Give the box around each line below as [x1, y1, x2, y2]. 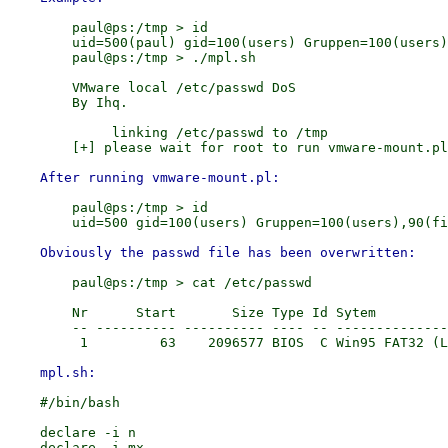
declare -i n [8, 425, 136, 440]
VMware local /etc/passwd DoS [8, 80, 296, 95]
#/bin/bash [8, 395, 120, 410]
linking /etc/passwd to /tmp [8, 125, 328, 140]
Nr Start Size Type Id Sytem [8, 305, 376, 320]
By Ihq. [8, 95, 128, 110]
